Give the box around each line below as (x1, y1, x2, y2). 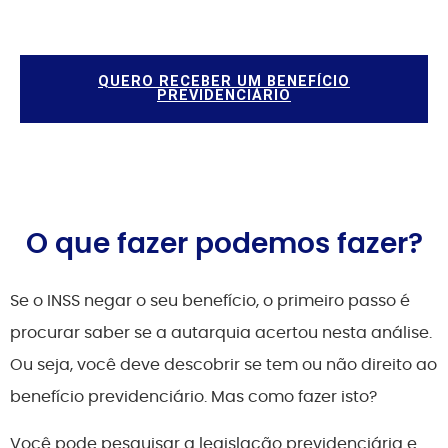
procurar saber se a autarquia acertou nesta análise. (10, 321, 432, 345)
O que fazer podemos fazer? (25, 224, 423, 264)
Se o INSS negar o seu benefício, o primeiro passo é (10, 289, 410, 313)
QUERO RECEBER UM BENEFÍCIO (98, 73, 350, 91)
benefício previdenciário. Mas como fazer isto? (10, 385, 377, 409)
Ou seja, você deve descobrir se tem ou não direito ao (10, 353, 437, 377)
